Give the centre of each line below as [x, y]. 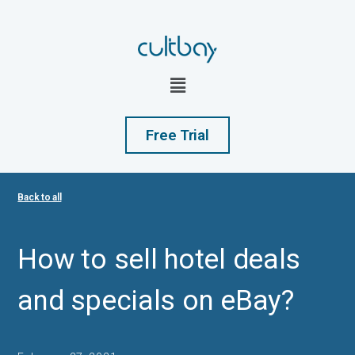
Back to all [40, 197]
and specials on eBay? [156, 301]
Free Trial [177, 136]
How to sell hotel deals [159, 260]
